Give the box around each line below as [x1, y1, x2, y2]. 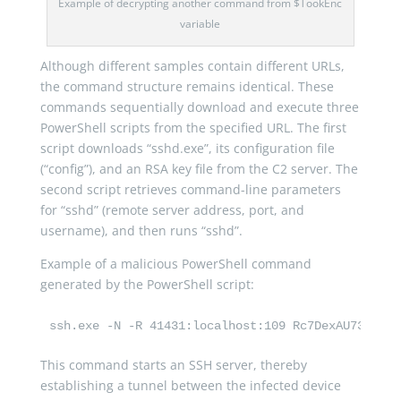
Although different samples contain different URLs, [39, 56, 345, 74]
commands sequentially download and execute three [39, 98, 359, 115]
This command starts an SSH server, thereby [39, 355, 307, 373]
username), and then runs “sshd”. [39, 221, 243, 239]
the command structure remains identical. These [39, 77, 334, 95]
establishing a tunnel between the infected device [39, 376, 341, 394]
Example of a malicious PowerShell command [39, 254, 311, 272]
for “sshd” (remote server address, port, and [39, 200, 304, 218]
